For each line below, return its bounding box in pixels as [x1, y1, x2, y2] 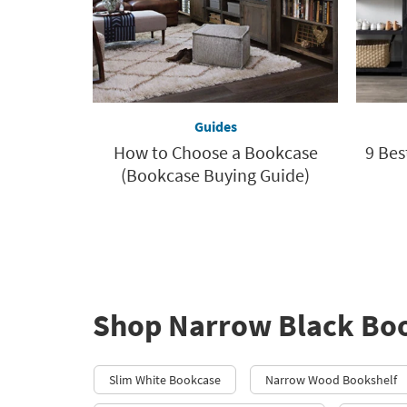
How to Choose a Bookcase [113, 140, 318, 164]
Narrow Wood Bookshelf [265, 371, 397, 388]
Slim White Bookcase [109, 371, 221, 388]
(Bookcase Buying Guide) [121, 163, 310, 186]
